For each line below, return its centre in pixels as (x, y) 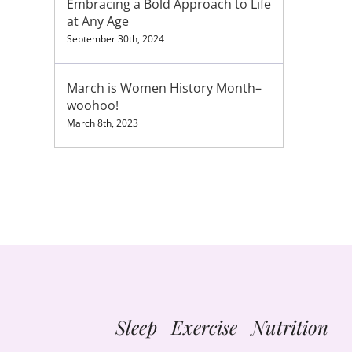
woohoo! (92, 105)
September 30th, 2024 (115, 39)
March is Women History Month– (164, 88)
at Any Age (97, 21)
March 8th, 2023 (102, 123)
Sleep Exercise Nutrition (222, 327)
